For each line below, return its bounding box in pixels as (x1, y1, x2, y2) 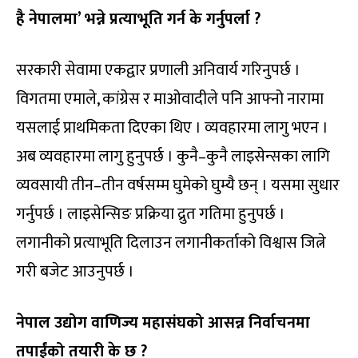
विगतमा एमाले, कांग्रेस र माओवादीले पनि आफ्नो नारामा (16, 85, 324, 113)
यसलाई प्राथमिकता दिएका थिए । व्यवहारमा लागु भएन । (16, 113, 328, 141)
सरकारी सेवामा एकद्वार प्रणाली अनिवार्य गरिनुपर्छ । (16, 56, 300, 84)
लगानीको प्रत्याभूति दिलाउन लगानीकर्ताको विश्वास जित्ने (16, 229, 326, 257)
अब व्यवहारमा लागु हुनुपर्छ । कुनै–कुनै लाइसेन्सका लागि (16, 142, 330, 170)
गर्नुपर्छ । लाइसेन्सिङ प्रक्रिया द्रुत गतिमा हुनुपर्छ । (16, 200, 285, 228)
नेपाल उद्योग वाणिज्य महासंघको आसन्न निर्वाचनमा (16, 308, 310, 336)
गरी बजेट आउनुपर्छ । (16, 257, 134, 285)
